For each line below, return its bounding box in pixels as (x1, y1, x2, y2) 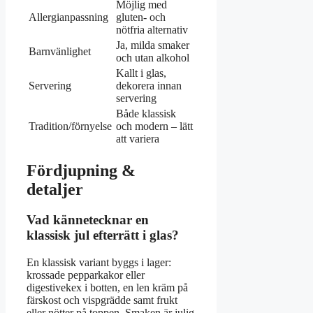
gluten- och (116, 10, 166, 23)
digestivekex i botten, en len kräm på (27, 282, 188, 294)
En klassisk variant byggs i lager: (27, 256, 171, 269)
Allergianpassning (29, 10, 108, 23)
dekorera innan (116, 79, 182, 92)
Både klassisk (116, 107, 176, 119)
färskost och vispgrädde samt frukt (27, 294, 177, 307)
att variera (116, 132, 159, 145)
